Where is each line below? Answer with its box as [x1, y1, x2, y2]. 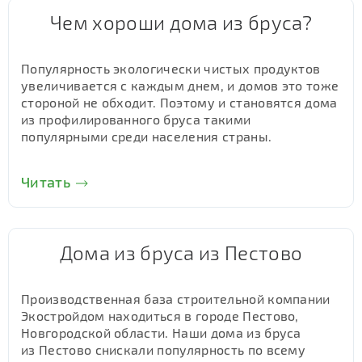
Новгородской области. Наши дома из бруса [21, 325, 301, 340]
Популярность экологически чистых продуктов [21, 61, 321, 76]
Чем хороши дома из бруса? [50, 11, 312, 34]
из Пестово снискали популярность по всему [21, 342, 306, 357]
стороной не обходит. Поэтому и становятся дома [21, 95, 338, 110]
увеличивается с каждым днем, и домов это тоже [21, 78, 339, 93]
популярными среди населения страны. [21, 128, 272, 144]
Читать [21, 173, 70, 191]
